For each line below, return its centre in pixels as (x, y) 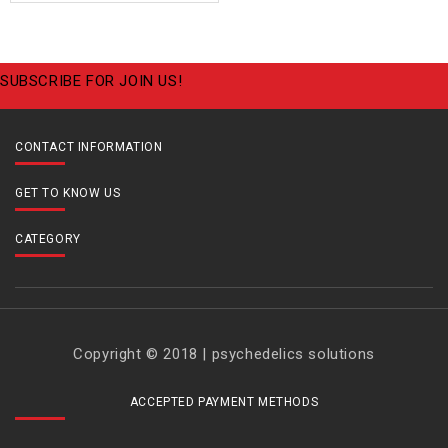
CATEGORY (48, 238)
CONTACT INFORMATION (89, 146)
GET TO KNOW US (68, 192)
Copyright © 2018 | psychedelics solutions (224, 353)
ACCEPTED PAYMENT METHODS (224, 401)
